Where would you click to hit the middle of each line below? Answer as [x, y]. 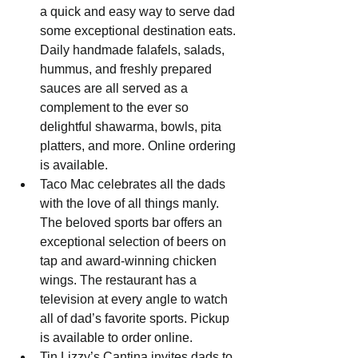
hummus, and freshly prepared [127, 70]
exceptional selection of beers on [135, 242]
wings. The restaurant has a [120, 280]
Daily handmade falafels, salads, [134, 50]
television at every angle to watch [135, 300]
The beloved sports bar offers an [133, 223]
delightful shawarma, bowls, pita [132, 127]
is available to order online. [116, 338]
